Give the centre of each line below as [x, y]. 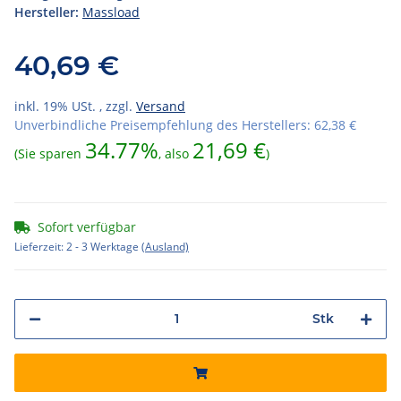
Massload [111, 12]
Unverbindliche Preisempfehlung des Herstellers [161, 124]
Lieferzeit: [40, 246]
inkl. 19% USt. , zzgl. [75, 106]
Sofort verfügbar [87, 226]
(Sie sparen [50, 153]
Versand [161, 106]
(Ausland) [165, 246]
